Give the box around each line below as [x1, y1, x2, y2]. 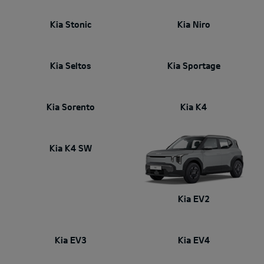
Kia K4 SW [49, 143, 92, 154]
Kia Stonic [49, 19, 91, 30]
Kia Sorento [46, 101, 95, 113]
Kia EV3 [54, 235, 87, 246]
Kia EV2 [177, 193, 210, 204]
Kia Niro [177, 19, 210, 30]
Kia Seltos [49, 60, 91, 71]
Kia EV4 [177, 235, 210, 246]
